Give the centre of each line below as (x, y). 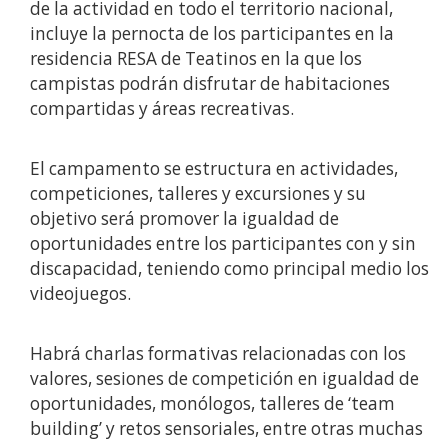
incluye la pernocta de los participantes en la (212, 33)
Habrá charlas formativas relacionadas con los (218, 353)
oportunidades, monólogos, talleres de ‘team (212, 403)
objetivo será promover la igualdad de (184, 218)
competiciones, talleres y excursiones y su (198, 193)
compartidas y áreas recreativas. (162, 108)
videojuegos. (80, 293)
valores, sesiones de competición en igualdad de (224, 378)
